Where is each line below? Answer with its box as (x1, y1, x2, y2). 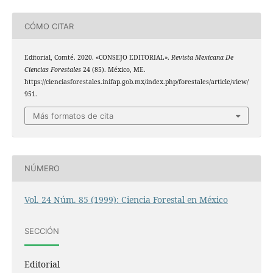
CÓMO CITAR (24, 21, 74, 31)
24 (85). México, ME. (80, 65, 146, 74)
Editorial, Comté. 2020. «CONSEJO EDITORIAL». (24, 53, 171, 62)
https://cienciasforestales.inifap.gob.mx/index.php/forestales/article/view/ (24, 77, 249, 87)
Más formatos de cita (33, 110, 113, 121)
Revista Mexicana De (171, 53, 233, 62)
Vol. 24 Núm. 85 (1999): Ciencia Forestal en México (24, 193, 228, 205)
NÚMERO (24, 163, 60, 174)
